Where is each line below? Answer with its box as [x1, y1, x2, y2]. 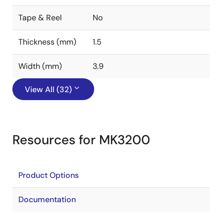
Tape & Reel [18, 12, 62, 23]
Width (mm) [18, 61, 62, 71]
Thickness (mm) [18, 37, 76, 47]
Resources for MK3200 [12, 131, 150, 148]
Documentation [18, 194, 76, 205]
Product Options [18, 170, 79, 180]
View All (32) [25, 84, 72, 95]
